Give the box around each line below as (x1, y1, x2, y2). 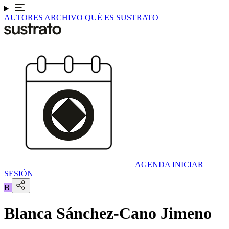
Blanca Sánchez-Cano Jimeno (4, 204, 212, 223)
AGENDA (135, 160, 170, 169)
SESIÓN (4, 169, 33, 178)
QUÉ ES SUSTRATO (85, 13, 158, 22)
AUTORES (4, 13, 43, 22)
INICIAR (172, 160, 203, 169)
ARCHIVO (44, 13, 83, 22)
